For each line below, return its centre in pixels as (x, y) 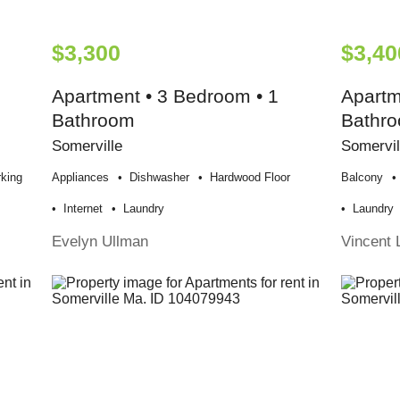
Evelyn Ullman (100, 241)
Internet (83, 208)
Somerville (87, 145)
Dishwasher (160, 177)
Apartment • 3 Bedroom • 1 (166, 96)
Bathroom (94, 120)
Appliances (81, 177)
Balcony (362, 177)
